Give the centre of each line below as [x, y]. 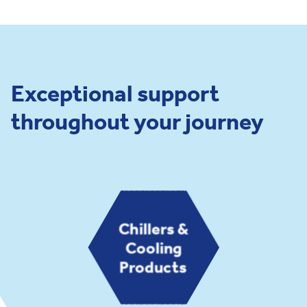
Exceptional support [115, 94]
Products [153, 267]
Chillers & [153, 229]
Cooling [153, 248]
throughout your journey [137, 122]
